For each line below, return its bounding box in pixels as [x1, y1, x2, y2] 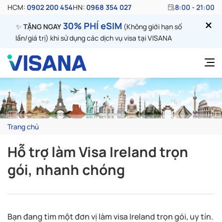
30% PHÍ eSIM [62, 20, 122, 32]
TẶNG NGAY [23, 22, 61, 31]
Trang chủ [7, 121, 39, 131]
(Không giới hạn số [121, 22, 182, 31]
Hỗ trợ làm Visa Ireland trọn [7, 142, 188, 161]
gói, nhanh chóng [7, 160, 125, 179]
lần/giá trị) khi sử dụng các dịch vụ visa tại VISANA [15, 33, 172, 43]
